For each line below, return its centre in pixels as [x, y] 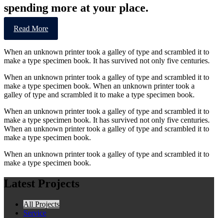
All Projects [41, 204]
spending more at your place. [76, 8]
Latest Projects [42, 184]
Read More [31, 29]
